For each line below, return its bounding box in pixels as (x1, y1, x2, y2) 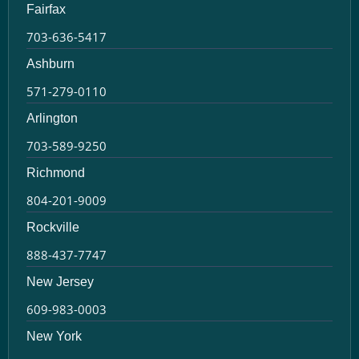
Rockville (26, 220, 79, 234)
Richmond (26, 165, 85, 179)
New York (26, 329, 82, 343)
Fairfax (26, 2, 66, 16)
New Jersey (26, 274, 94, 288)
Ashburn (26, 56, 75, 71)
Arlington (26, 111, 78, 125)
